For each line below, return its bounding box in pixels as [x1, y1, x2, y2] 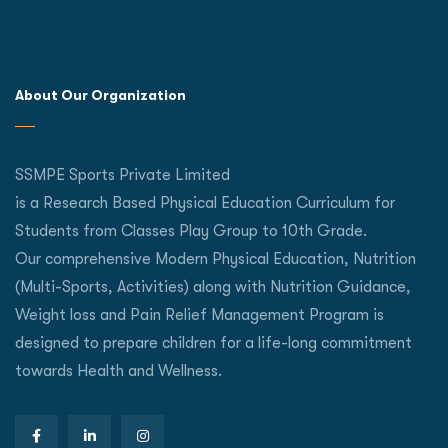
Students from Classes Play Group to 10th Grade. [15, 222, 367, 241]
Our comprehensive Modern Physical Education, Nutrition [15, 250, 416, 269]
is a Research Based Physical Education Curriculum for [15, 194, 395, 213]
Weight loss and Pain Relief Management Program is [15, 306, 384, 325]
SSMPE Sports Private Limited [15, 166, 230, 185]
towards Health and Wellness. [15, 362, 222, 381]
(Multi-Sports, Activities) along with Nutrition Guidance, [15, 278, 411, 297]
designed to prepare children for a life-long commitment [15, 334, 412, 353]
